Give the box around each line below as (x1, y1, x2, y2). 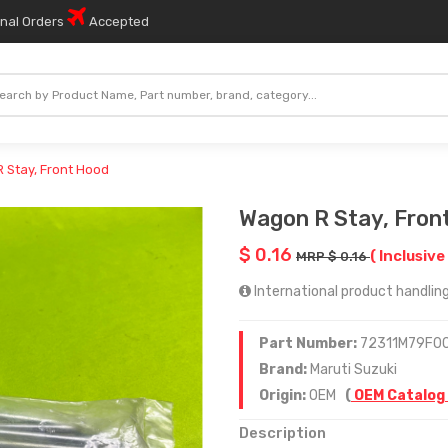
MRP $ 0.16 (296, 249, 370, 264)
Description (239, 424, 326, 442)
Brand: (259, 361, 310, 378)
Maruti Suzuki (310, 361, 397, 378)
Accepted (86, 14, 149, 29)
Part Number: (259, 335, 360, 352)
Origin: (259, 387, 309, 404)
